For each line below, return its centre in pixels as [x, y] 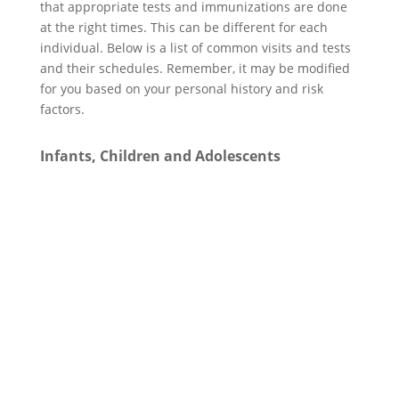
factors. [62, 109]
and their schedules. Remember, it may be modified [195, 68]
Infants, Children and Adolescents [160, 156]
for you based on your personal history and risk [181, 88]
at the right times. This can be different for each [183, 27]
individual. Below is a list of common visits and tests [195, 47]
